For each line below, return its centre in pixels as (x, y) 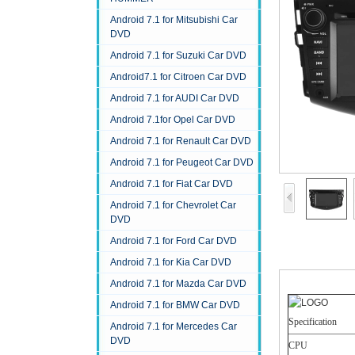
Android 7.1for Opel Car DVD (173, 120)
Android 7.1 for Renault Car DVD (181, 141)
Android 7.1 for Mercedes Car (174, 327)
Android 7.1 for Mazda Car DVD (178, 284)
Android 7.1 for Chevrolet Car (173, 206)
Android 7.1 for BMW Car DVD (175, 305)
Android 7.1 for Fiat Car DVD (172, 184)
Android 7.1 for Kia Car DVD (171, 263)
